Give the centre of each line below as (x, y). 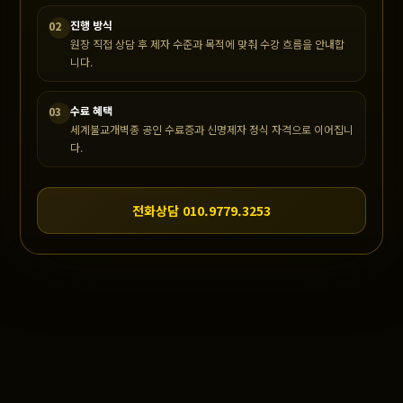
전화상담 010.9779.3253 (201, 210)
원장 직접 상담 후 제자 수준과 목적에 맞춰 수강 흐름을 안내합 (208, 44)
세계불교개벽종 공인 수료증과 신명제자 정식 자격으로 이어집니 (212, 129)
